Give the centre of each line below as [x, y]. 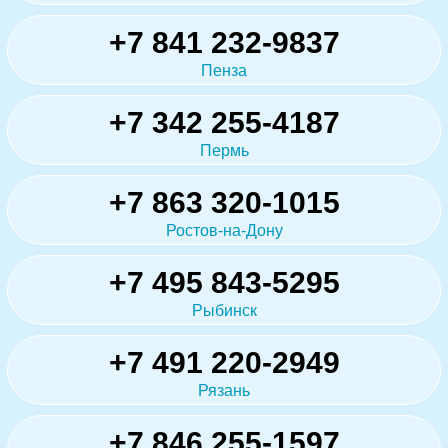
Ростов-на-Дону [224, 230]
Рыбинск [224, 310]
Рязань [224, 390]
